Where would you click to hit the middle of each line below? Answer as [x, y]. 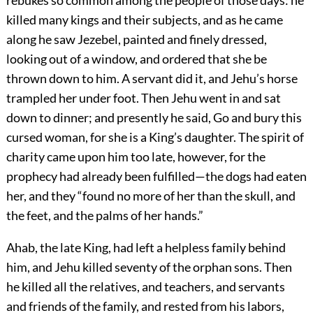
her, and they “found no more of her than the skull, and [151, 196]
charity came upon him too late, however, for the [136, 157]
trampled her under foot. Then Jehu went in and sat [143, 98]
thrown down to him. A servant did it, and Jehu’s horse [152, 79]
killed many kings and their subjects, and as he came [144, 20]
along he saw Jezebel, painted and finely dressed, [136, 39]
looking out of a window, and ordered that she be [136, 59]
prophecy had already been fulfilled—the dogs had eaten [156, 176]
